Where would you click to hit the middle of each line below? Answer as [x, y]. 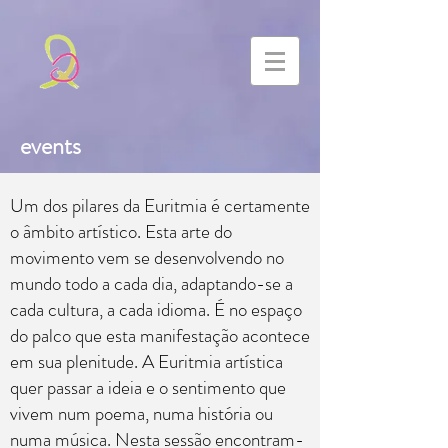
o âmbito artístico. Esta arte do [121, 231]
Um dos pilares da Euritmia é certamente [160, 205]
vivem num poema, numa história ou [141, 413]
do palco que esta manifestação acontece [160, 335]
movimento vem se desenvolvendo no [147, 257]
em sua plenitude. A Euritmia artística [146, 361]
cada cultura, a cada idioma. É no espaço [156, 309]
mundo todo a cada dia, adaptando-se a [151, 283]
